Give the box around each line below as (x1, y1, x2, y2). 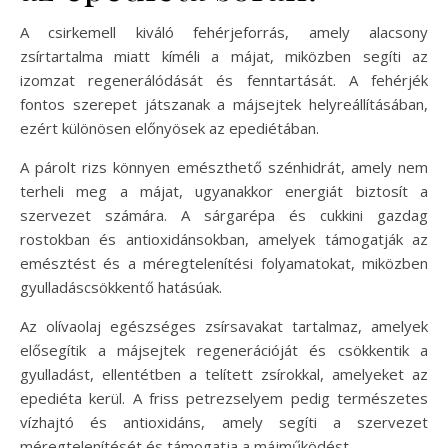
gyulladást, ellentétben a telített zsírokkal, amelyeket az (20, 364, 428, 385)
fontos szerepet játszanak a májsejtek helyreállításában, (20, 94, 428, 115)
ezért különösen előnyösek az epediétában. (20, 118, 319, 139)
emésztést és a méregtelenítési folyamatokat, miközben (20, 253, 428, 274)
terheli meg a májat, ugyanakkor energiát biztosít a (20, 181, 428, 202)
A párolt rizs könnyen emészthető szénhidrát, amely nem (20, 157, 428, 178)
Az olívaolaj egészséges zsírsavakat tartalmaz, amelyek (20, 316, 428, 337)
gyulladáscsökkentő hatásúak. (20, 277, 222, 298)
